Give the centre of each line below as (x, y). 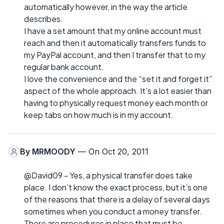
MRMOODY (54, 151)
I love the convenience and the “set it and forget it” (118, 79)
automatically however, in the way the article (106, 7)
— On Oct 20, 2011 (112, 151)
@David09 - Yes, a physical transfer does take (108, 175)
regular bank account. (64, 67)
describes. (43, 19)
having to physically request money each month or (116, 103)
